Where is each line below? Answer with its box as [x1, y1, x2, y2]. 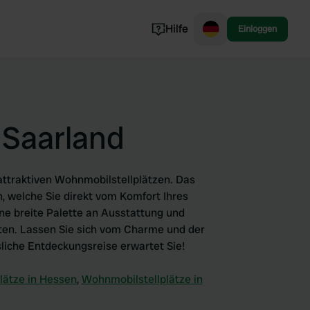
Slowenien [138, 127, 183, 140]
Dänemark [138, 105, 183, 118]
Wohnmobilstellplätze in [81, 272, 203, 286]
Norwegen [138, 61, 184, 73]
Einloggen [238, 22, 277, 35]
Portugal [138, 83, 176, 95]
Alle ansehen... [138, 149, 201, 162]
